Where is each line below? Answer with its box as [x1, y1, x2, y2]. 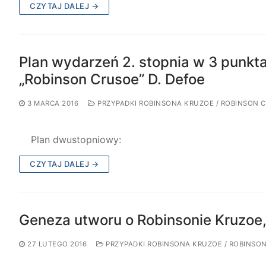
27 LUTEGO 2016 [27, 240, 87, 249]
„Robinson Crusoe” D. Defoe [19, 70, 205, 88]
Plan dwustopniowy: [19, 134, 121, 146]
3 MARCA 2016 [27, 99, 78, 107]
